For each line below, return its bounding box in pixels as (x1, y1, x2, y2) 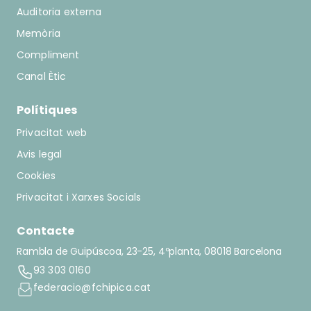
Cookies (17, 169, 56, 183)
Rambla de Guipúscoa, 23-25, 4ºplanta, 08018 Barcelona (17, 244, 282, 258)
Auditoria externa (17, 5, 102, 19)
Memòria (17, 26, 61, 40)
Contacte (17, 223, 74, 239)
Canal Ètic (17, 69, 67, 83)
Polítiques (17, 102, 77, 118)
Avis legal (17, 147, 62, 161)
